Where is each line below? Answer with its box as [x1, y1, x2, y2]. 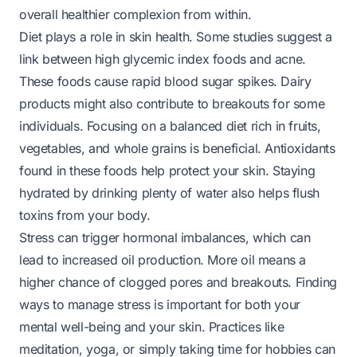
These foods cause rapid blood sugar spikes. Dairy [19, 73, 312, 89]
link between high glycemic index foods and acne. [19, 50, 306, 67]
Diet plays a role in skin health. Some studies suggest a [19, 28, 332, 45]
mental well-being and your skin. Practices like [19, 318, 284, 335]
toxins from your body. [19, 206, 151, 223]
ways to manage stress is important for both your [19, 296, 300, 312]
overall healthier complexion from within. [19, 6, 252, 22]
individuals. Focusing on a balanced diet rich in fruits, [19, 117, 321, 134]
